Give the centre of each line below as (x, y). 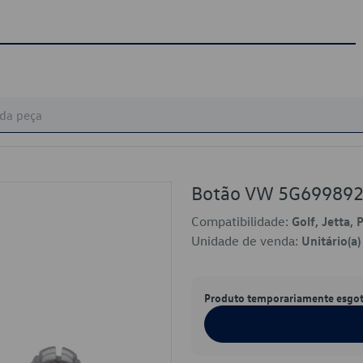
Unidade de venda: (246, 241)
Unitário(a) (331, 241)
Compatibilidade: (241, 221)
